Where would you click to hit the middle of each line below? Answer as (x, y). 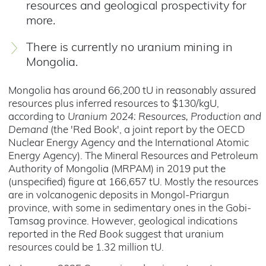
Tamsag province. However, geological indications (123, 222)
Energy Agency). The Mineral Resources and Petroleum (133, 156)
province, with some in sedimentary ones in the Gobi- (130, 209)
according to (38, 117)
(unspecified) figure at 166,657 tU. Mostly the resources (133, 183)
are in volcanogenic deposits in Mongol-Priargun (119, 196)
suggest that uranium (173, 235)
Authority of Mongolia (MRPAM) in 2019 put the (117, 170)
